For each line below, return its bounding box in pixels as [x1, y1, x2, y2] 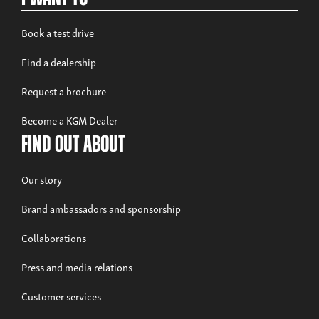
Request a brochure [21, 82, 106, 100]
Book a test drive [21, 23, 94, 41]
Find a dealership [21, 53, 96, 70]
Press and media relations [21, 258, 132, 276]
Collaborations [21, 229, 86, 246]
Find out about [21, 134, 125, 158]
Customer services [21, 287, 101, 305]
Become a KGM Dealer [21, 111, 117, 129]
